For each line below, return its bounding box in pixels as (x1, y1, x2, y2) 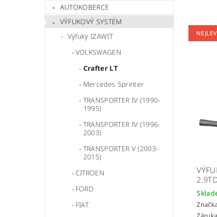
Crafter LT (83, 63, 118, 73)
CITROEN (75, 168, 105, 178)
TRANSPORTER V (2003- (83, 144, 159, 154)
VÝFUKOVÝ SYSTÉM (60, 17, 122, 27)
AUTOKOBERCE (60, 2, 109, 12)
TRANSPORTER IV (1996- (83, 120, 161, 129)
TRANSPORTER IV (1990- (83, 95, 161, 105)
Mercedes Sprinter (83, 79, 144, 89)
